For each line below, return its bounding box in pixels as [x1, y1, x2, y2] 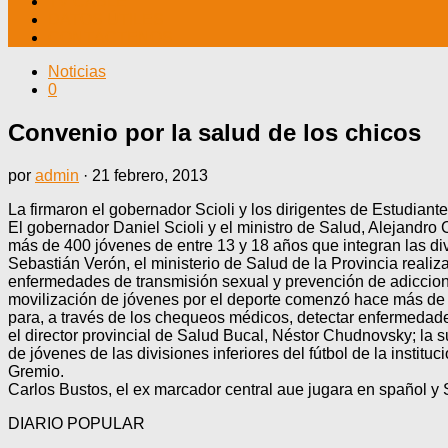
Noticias [48, 63, 106, 80]
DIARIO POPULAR [8, 414, 145, 432]
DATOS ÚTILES [48, 11, 164, 28]
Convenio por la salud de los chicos [8, 118, 421, 146]
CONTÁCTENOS [48, 29, 173, 46]
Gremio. [8, 362, 64, 380]
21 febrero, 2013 [92, 166, 208, 184]
